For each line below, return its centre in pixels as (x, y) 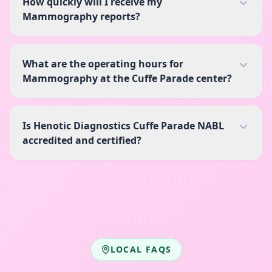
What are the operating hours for (103, 64)
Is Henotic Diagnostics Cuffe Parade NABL (123, 126)
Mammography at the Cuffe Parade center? (127, 79)
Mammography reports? (81, 17)
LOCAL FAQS (141, 250)
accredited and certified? (82, 141)
